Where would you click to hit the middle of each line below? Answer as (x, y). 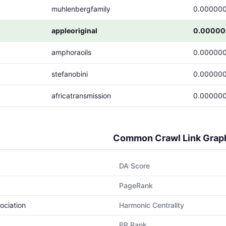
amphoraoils (71, 52)
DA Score (134, 166)
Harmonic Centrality (152, 205)
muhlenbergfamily (81, 9)
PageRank (136, 185)
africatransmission (81, 96)
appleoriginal (74, 31)
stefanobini (70, 74)
